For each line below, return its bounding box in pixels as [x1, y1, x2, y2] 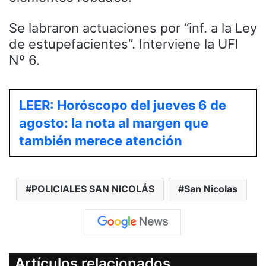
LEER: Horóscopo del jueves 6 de [19, 97, 226, 113]
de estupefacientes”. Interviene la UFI [9, 36, 239, 52]
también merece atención [19, 133, 182, 149]
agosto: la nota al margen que [19, 115, 208, 131]
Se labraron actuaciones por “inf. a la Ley [9, 20, 257, 36]
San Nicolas [184, 183, 237, 195]
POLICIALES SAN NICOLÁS [31, 183, 154, 195]
